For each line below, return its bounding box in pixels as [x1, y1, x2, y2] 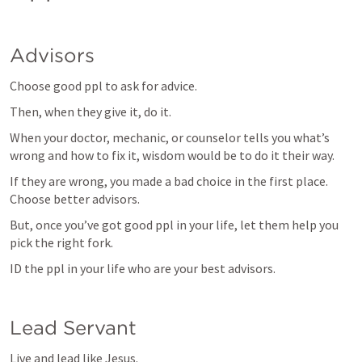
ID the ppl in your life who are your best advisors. [10, 260, 276, 276]
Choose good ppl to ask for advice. [10, 78, 197, 94]
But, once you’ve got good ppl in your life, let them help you [10, 217, 339, 233]
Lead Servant [10, 316, 137, 339]
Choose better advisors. [10, 191, 140, 207]
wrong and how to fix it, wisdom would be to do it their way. [10, 147, 335, 163]
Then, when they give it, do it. [10, 103, 171, 120]
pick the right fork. [10, 234, 113, 250]
